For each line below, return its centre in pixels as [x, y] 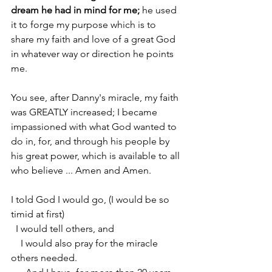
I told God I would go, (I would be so [91, 199]
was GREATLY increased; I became [85, 112]
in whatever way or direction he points [93, 54]
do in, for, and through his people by [91, 141]
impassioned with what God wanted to [95, 127]
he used [159, 10]
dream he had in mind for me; [75, 10]
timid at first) [38, 214]
